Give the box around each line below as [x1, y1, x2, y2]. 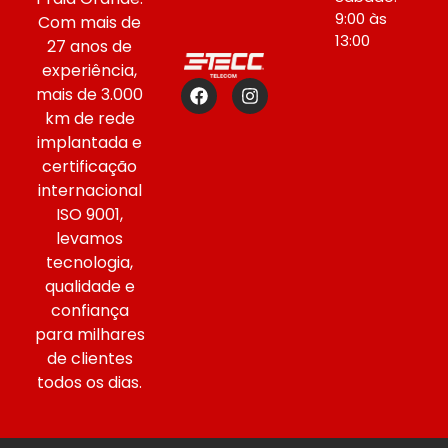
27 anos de [47, 35, 133, 59]
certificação [42, 155, 138, 179]
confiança [50, 299, 129, 323]
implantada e [37, 131, 143, 155]
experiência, [42, 59, 138, 83]
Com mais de [38, 11, 142, 35]
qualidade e [44, 275, 135, 299]
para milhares [34, 323, 145, 347]
